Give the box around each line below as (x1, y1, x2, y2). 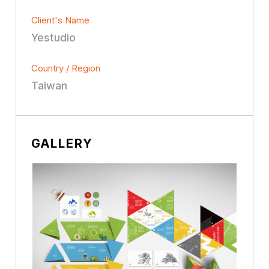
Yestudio (31, 31, 76, 44)
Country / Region (31, 62, 101, 74)
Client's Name (31, 14, 90, 26)
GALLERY (31, 136, 94, 151)
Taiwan (31, 79, 68, 92)
